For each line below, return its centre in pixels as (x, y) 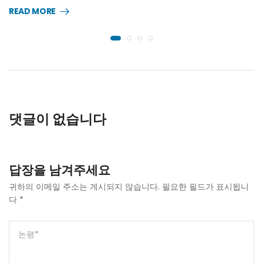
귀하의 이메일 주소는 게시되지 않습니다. (84, 186)
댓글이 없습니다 (58, 119)
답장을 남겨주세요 (60, 170)
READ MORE (32, 11)
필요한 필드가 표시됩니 (205, 186)
